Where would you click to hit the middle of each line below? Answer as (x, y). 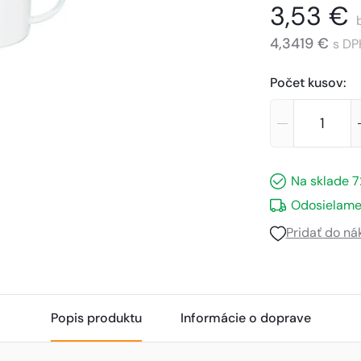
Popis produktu (96, 318)
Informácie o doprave (245, 318)
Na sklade (320, 181)
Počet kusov (306, 83)
